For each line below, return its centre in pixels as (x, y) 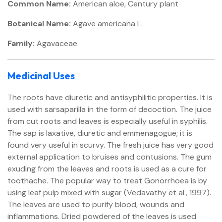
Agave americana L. (107, 24)
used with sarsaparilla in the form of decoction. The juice (110, 109)
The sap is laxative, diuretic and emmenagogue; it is (100, 133)
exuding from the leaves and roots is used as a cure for (107, 169)
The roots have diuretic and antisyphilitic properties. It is (110, 97)
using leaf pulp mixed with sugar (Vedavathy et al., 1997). (109, 193)
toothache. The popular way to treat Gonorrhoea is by (107, 181)
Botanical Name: (39, 24)
